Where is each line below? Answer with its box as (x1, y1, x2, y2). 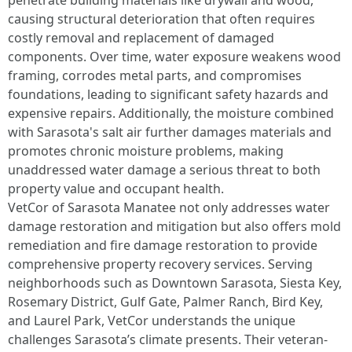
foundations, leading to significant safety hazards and (8, 86, 328, 103)
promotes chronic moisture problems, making (8, 142, 284, 159)
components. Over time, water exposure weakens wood (8, 48, 341, 65)
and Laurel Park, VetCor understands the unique (8, 312, 295, 329)
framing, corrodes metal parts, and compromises (8, 67, 302, 84)
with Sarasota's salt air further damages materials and (8, 123, 332, 141)
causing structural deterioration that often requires (8, 10, 315, 27)
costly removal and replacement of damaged (8, 29, 274, 46)
